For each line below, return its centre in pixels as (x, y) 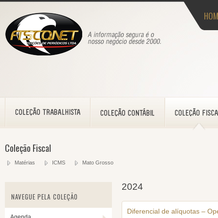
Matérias (25, 163)
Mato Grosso (98, 163)
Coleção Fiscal (28, 148)
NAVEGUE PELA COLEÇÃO (45, 197)
